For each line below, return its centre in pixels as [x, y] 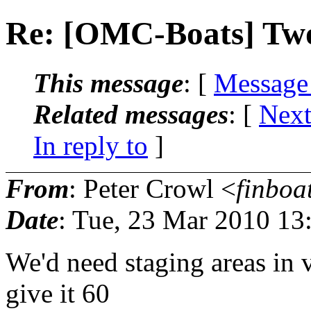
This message [108, 83]
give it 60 [58, 293]
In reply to [91, 145]
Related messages [131, 114]
